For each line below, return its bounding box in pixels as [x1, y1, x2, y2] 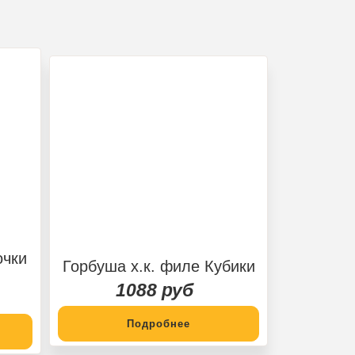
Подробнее [127, 317, 190, 330]
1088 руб [116, 279, 193, 300]
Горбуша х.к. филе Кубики [62, 257, 255, 275]
